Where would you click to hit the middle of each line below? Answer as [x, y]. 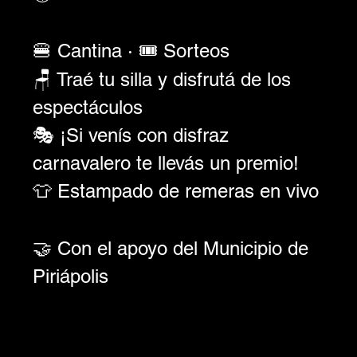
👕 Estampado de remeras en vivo [175, 190]
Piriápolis [73, 276]
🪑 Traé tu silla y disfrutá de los [164, 79]
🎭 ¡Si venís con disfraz [133, 135]
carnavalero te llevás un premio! [165, 163]
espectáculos [87, 107]
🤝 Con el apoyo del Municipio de [173, 248]
